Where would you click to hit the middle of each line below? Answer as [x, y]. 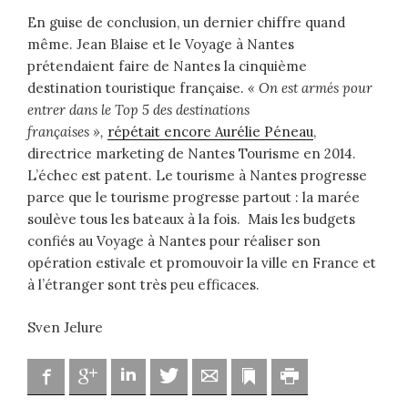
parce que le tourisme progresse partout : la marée [194, 198]
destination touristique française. [138, 88]
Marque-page [300, 375]
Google [119, 375]
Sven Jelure [65, 327]
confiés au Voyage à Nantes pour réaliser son [174, 241]
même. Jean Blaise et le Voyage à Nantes [161, 45]
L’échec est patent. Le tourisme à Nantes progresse [197, 176]
